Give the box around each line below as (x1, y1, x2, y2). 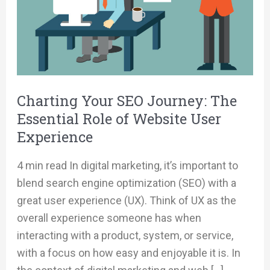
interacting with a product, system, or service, (16, 228, 233, 242)
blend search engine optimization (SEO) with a (16, 176, 236, 189)
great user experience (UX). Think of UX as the (16, 193, 236, 207)
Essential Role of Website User (16, 108, 221, 128)
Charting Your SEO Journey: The (16, 90, 237, 110)
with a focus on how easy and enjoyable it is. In (16, 246, 240, 259)
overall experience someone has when (16, 211, 201, 224)
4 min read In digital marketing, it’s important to (16, 159, 238, 172)
